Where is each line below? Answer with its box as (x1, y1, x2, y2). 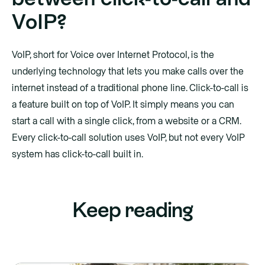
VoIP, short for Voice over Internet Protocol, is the (12, 50, 214, 60)
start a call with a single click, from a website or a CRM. (12, 117, 241, 127)
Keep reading (72, 198, 193, 222)
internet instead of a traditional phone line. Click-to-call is (12, 83, 248, 93)
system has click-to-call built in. (12, 150, 143, 160)
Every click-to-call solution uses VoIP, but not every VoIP (12, 133, 245, 143)
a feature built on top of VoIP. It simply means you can (12, 100, 234, 110)
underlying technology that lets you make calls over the (12, 67, 244, 77)
